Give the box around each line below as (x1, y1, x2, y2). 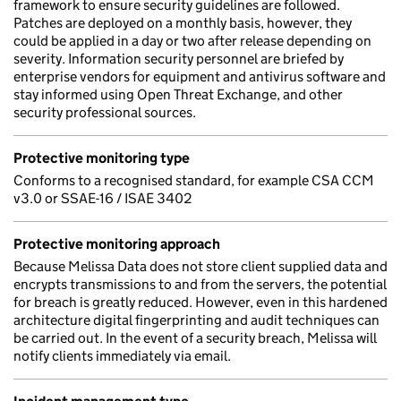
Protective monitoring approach (13, 235, 220, 252)
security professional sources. (13, 104, 196, 121)
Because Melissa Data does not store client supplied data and (13, 258, 388, 275)
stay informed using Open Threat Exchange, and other (13, 86, 343, 103)
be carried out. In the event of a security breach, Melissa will (13, 329, 377, 346)
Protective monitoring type (13, 149, 190, 166)
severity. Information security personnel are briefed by (13, 50, 344, 67)
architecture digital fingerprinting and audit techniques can (13, 311, 380, 328)
